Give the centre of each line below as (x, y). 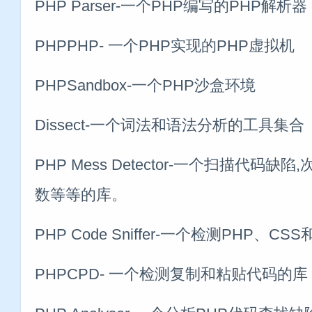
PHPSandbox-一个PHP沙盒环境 (145, 85)
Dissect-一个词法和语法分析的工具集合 (170, 125)
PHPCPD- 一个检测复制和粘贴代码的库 (171, 274)
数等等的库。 (81, 194)
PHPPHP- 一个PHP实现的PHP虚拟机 (165, 45)
